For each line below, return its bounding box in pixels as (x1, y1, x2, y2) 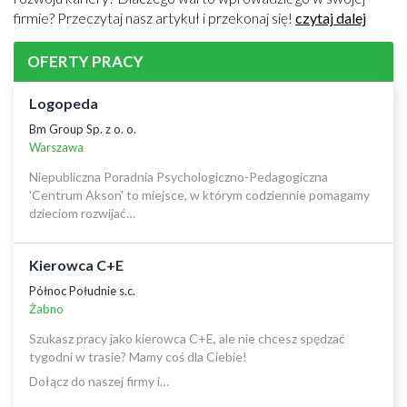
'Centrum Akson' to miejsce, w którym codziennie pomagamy (29, 187, 370, 203)
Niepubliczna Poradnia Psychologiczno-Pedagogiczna (29, 169, 328, 184)
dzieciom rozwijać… (29, 205, 135, 221)
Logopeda (29, 94, 98, 112)
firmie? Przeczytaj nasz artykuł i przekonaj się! (14, 9, 295, 26)
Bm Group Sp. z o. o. (29, 122, 136, 136)
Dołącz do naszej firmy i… (29, 373, 169, 389)
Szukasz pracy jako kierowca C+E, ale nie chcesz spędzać (29, 331, 345, 346)
